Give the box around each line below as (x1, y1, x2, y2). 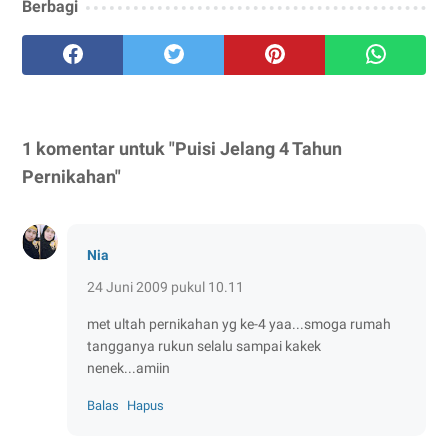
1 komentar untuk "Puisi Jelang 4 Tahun (22, 137, 342, 159)
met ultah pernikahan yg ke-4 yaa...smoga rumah (87, 315, 391, 332)
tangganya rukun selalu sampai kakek (87, 337, 321, 354)
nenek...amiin (87, 359, 170, 376)
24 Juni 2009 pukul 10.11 (87, 278, 244, 295)
